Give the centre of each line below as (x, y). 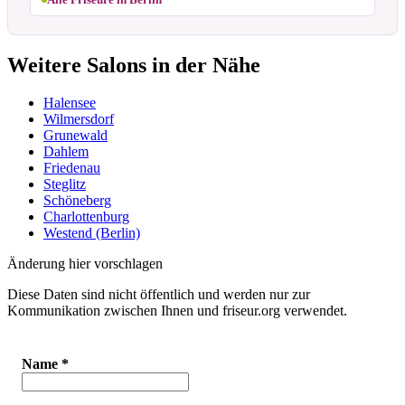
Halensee (70, 103)
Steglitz (65, 184)
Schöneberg (77, 201)
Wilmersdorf (79, 119)
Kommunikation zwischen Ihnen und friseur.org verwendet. (177, 311)
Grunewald (75, 136)
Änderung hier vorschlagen (85, 264)
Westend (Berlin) (92, 233)
